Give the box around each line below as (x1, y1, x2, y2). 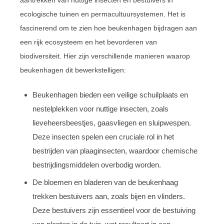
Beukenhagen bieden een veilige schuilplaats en (32, 90, 188, 99)
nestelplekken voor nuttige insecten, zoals (32, 104, 168, 113)
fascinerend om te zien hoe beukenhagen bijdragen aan (20, 23, 197, 32)
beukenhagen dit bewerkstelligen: (20, 65, 126, 74)
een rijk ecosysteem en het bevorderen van (20, 37, 157, 46)
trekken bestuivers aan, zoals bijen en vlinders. (32, 191, 185, 200)
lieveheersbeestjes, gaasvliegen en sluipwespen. (32, 118, 191, 127)
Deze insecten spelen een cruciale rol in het (32, 132, 174, 141)
